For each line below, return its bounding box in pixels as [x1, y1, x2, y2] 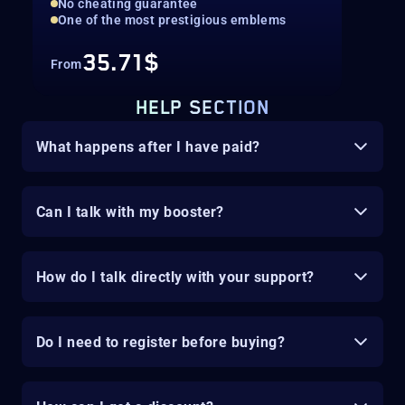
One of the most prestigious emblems [58, 13, 287, 28]
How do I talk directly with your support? [36, 268, 315, 286]
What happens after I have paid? [36, 137, 260, 155]
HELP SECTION [136, 98, 269, 120]
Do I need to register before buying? [36, 333, 286, 351]
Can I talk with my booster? [36, 202, 224, 221]
